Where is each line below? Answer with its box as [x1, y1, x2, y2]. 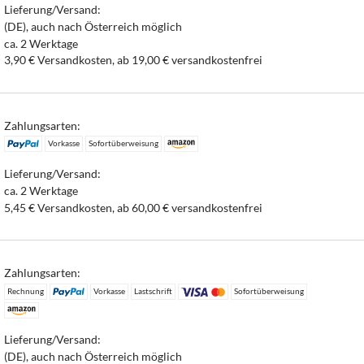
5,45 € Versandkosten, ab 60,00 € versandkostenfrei [4, 200, 263, 214]
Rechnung [7, 285, 45, 296]
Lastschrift [133, 285, 172, 296]
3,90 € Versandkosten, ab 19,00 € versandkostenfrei [4, 53, 263, 67]
